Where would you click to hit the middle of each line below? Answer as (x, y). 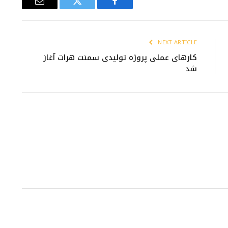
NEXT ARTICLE (178, 42)
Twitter (65, 8)
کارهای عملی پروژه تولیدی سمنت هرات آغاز (120, 57)
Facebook (98, 8)
